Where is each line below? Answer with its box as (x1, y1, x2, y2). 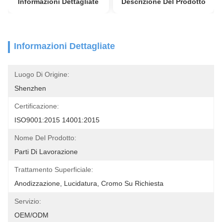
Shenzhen (14, 84, 46, 92)
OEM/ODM (14, 211, 49, 219)
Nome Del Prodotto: (14, 134, 76, 142)
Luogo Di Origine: (14, 70, 69, 78)
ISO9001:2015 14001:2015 (14, 116, 100, 124)
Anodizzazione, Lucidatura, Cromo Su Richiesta (14, 179, 164, 187)
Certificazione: (14, 102, 59, 110)
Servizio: (14, 197, 41, 205)
